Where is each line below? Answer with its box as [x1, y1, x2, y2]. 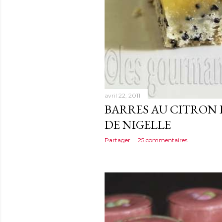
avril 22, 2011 [105, 92, 140, 100]
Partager [105, 136, 130, 144]
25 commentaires [138, 136, 187, 144]
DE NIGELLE [105, 117, 171, 133]
